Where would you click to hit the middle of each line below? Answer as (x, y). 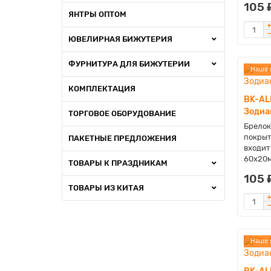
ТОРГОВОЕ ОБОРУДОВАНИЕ (122, 113)
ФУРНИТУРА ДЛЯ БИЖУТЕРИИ (129, 64)
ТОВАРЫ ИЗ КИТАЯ (106, 188)
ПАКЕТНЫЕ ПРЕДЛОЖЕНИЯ (122, 138)
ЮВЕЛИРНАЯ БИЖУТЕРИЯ (120, 39)
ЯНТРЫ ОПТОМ (97, 14)
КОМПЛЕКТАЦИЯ (102, 89)
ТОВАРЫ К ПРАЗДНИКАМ (118, 163)
